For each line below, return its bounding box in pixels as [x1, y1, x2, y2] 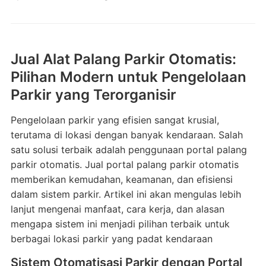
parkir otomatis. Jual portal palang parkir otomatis [10, 159, 239, 170]
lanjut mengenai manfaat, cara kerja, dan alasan [10, 203, 224, 215]
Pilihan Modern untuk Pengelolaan [10, 68, 246, 85]
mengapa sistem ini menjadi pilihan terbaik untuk [10, 218, 230, 230]
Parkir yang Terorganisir [10, 86, 176, 103]
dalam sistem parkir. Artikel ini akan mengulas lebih [10, 188, 241, 200]
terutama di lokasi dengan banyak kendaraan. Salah [10, 129, 243, 141]
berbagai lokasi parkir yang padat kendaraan [10, 233, 213, 245]
